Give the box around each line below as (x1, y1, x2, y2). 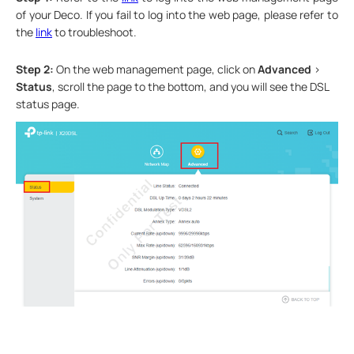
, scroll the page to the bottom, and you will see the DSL (52, 78, 329, 94)
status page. (16, 96, 80, 111)
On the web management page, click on (56, 61, 258, 77)
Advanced (258, 61, 311, 77)
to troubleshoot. (52, 24, 137, 40)
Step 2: (16, 61, 54, 77)
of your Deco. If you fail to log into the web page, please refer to (16, 6, 338, 22)
